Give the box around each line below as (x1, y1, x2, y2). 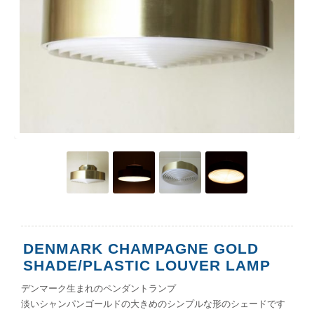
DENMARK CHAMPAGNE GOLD (23, 240, 259, 257)
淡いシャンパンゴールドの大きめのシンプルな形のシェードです (21, 298, 285, 309)
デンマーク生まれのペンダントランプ (21, 282, 176, 294)
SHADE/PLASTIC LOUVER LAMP (23, 257, 271, 273)
